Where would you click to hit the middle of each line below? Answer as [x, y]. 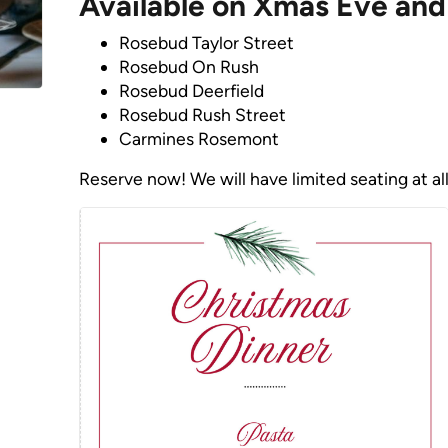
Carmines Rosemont [198, 138]
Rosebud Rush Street [202, 114]
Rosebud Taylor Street [206, 42]
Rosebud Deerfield [191, 90]
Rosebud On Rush [188, 66]
